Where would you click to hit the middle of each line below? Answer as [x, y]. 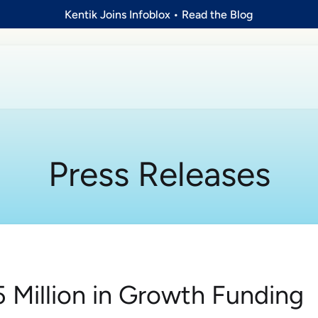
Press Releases [159, 174]
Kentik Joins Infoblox [118, 14]
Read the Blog [218, 14]
